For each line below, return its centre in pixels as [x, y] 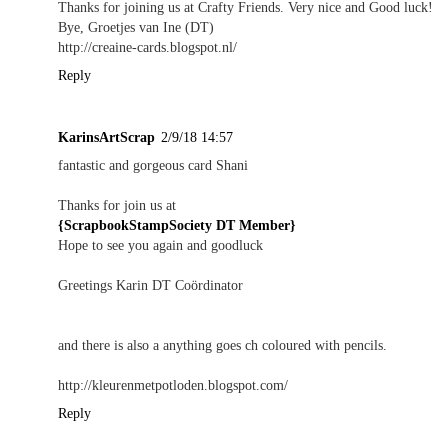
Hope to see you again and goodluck [160, 244]
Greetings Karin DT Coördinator [150, 284]
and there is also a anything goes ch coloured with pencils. [222, 344]
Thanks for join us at [117, 204]
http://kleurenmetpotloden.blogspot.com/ [173, 384]
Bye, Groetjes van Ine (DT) [136, 26]
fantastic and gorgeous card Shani [153, 164]
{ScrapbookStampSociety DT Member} [177, 224]
